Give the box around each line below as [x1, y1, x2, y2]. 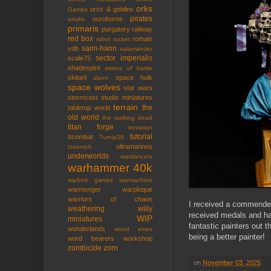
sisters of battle [105, 65, 153, 72]
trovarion [128, 124, 152, 131]
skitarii [68, 74, 87, 82]
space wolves [68, 82, 120, 93]
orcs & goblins [90, 5, 134, 13]
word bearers [68, 235, 114, 243]
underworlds [68, 152, 109, 161]
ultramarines [116, 143, 152, 151]
